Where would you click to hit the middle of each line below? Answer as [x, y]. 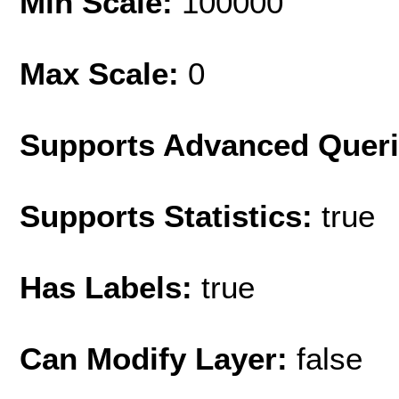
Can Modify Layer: [158, 358]
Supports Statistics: [171, 216]
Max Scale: [104, 73]
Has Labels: [110, 287]
